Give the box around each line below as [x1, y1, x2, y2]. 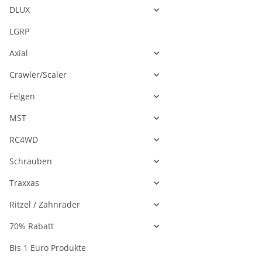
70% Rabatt [9, 220, 54, 232]
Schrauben [9, 156, 52, 167]
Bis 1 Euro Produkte [9, 242, 86, 254]
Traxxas [9, 177, 39, 189]
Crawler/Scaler [9, 69, 67, 81]
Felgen [9, 91, 35, 102]
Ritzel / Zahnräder [9, 199, 80, 211]
